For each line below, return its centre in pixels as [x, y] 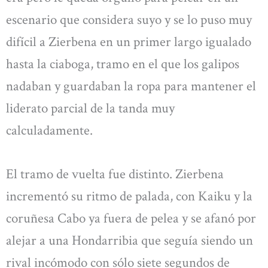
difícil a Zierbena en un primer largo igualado [129, 42]
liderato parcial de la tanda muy [90, 108]
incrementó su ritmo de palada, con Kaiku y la [129, 197]
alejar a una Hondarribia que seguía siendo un [130, 241]
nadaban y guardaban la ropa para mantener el [131, 86]
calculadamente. [49, 130]
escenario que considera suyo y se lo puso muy [129, 19]
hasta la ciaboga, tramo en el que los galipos [123, 64]
